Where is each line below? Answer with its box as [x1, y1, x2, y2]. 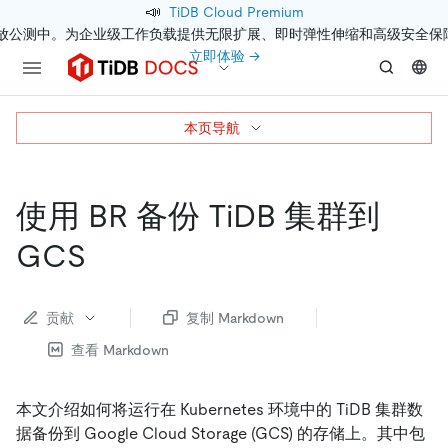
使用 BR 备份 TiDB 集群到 [16, 198, 380, 234]
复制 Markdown [186, 309, 284, 326]
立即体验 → [188, 48, 260, 64]
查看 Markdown [71, 341, 169, 358]
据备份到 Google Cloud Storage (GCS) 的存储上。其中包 [16, 423, 425, 443]
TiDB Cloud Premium [168, 4, 304, 20]
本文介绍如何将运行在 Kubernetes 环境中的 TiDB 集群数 [16, 399, 423, 419]
